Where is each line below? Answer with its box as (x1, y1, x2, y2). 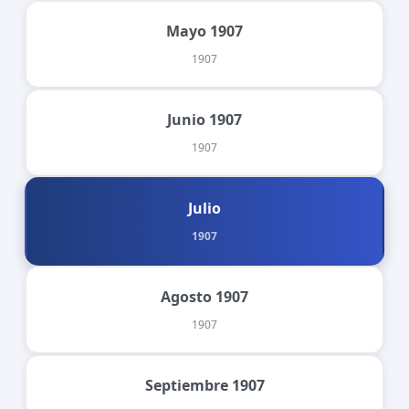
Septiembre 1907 (144, 374, 265, 395)
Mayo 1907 (166, 20, 243, 41)
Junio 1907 (167, 109, 242, 130)
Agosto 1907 (161, 286, 248, 307)
